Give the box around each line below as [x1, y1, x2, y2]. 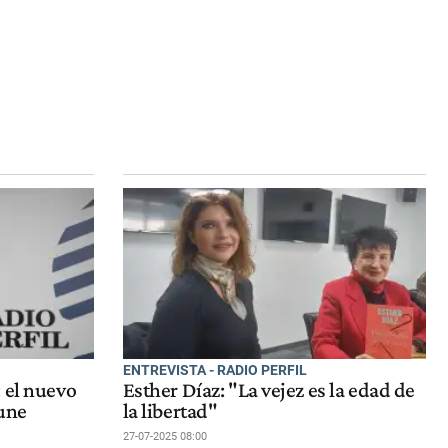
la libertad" [122, 399, 218, 424]
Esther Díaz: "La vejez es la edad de [122, 378, 416, 403]
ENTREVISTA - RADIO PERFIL [122, 361, 307, 378]
